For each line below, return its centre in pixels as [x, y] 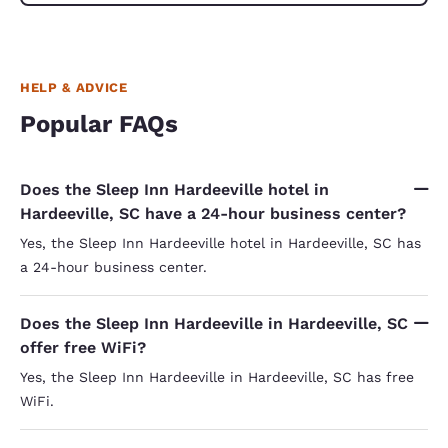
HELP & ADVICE [74, 87]
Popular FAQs [99, 123]
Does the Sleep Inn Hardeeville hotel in [174, 189]
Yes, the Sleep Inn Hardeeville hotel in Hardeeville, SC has [220, 242]
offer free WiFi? [83, 347]
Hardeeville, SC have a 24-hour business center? [213, 213]
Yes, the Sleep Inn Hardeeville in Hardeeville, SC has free [217, 376]
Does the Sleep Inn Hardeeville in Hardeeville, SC [214, 323]
